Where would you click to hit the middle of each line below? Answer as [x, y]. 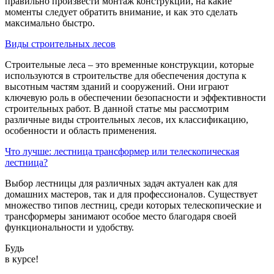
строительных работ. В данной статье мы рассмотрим [117, 109]
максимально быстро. [50, 23]
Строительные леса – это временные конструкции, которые [129, 65]
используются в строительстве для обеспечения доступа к [126, 76]
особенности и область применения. [81, 131]
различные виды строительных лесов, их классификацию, [127, 120]
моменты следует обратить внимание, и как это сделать [121, 12]
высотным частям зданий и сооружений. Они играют [117, 87]
